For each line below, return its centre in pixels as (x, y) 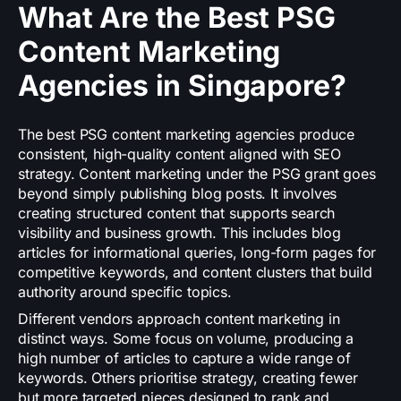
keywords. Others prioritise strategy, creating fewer (188, 378)
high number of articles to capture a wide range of (184, 358)
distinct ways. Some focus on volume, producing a (186, 339)
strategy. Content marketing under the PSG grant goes (197, 174)
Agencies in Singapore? (182, 86)
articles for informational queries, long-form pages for (197, 253)
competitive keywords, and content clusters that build (195, 273)
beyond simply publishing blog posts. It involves (178, 194)
